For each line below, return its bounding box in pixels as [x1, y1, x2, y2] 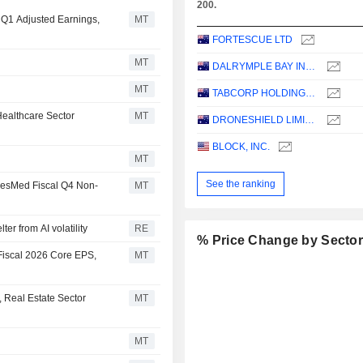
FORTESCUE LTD [212, 34, 293, 46]
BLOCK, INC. [212, 141, 271, 153]
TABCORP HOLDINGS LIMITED [305, 88, 316, 100]
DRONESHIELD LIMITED [305, 114, 315, 126]
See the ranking [206, 177, 276, 190]
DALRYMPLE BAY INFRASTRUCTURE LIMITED [305, 61, 316, 73]
